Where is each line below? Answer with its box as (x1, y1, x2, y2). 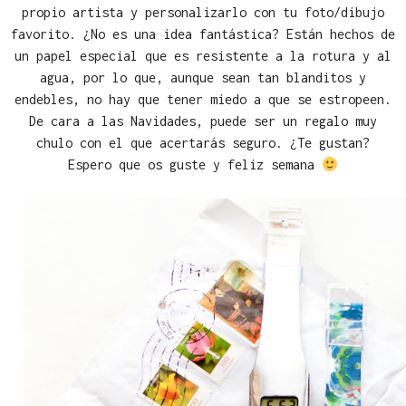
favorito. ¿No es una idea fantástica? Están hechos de (11, 26, 395, 42)
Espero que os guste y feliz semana (67, 157, 322, 172)
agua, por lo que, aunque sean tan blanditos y (40, 70, 366, 85)
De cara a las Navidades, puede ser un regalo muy (29, 113, 377, 129)
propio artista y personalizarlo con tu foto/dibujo (22, 5, 384, 20)
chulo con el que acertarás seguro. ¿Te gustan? (36, 135, 370, 150)
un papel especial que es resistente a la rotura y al (14, 48, 391, 63)
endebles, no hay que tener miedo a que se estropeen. (14, 92, 391, 107)
